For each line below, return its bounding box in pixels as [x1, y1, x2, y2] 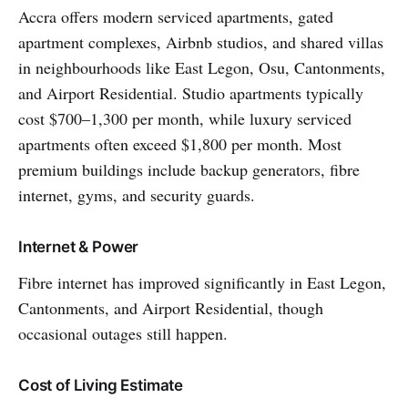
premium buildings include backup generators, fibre [18, 158, 360, 180]
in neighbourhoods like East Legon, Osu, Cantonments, [18, 56, 385, 78]
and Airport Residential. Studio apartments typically [18, 81, 363, 104]
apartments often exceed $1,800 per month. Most [18, 132, 342, 155]
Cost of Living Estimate [18, 375, 184, 394]
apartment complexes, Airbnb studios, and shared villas [18, 30, 383, 53]
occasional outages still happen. [18, 321, 228, 344]
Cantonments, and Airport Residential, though [18, 296, 323, 319]
